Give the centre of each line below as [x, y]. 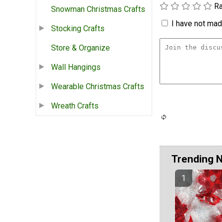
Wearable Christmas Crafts [98, 87]
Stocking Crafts [78, 29]
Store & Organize [81, 48]
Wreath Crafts [75, 106]
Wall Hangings [76, 67]
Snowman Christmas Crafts [98, 9]
